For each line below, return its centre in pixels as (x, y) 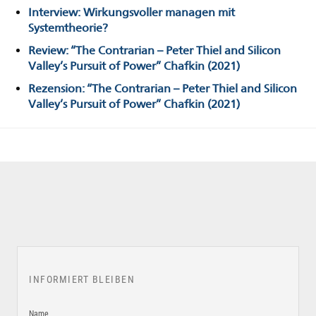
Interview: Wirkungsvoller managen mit (132, 13)
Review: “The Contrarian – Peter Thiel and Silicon (154, 51)
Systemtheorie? (68, 28)
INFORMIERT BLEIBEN (82, 280)
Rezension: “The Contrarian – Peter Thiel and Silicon (163, 89)
